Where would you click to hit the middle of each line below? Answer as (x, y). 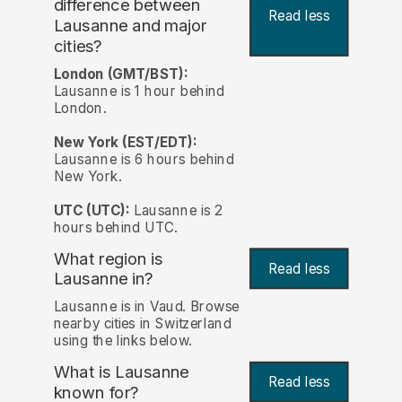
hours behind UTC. (115, 227)
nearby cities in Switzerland (142, 323)
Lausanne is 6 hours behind (144, 159)
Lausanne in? (103, 279)
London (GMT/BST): (121, 74)
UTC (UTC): (92, 210)
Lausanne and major (130, 26)
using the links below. (122, 340)
